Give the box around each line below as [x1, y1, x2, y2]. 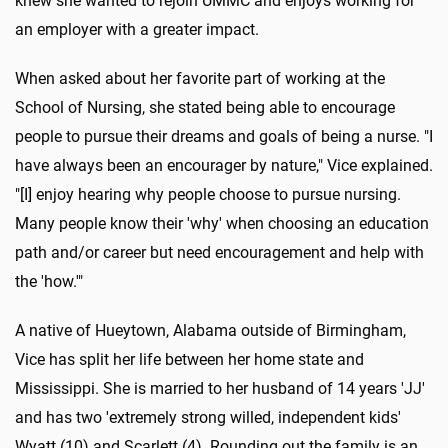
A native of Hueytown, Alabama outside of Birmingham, [15, 321, 406, 340]
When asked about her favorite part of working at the [15, 69, 385, 88]
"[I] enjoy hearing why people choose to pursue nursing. [15, 185, 401, 204]
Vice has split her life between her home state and [15, 350, 364, 369]
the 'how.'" [15, 272, 83, 291]
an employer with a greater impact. [15, 20, 259, 39]
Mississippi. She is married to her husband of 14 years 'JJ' [15, 379, 425, 398]
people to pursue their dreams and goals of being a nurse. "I [15, 127, 433, 146]
